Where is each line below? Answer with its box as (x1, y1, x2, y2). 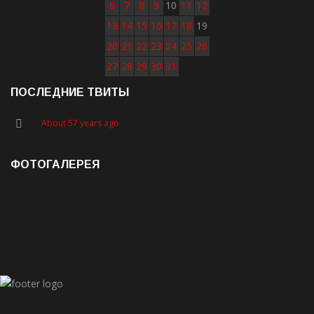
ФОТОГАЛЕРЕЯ (11, 158, 100, 171)
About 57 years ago (41, 117, 119, 130)
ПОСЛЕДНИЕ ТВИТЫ (11, 86, 129, 99)
